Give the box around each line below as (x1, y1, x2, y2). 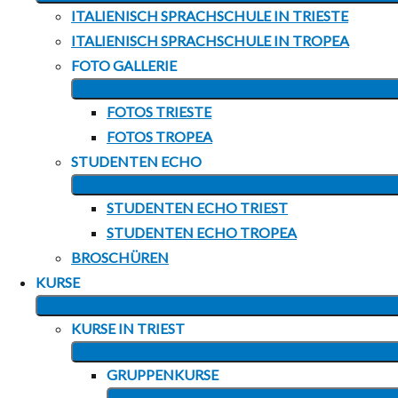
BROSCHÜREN (71, 249, 169, 266)
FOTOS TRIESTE (107, 103, 211, 120)
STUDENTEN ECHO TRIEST (107, 199, 288, 216)
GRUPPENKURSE (107, 366, 219, 383)
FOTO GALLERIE (71, 57, 177, 74)
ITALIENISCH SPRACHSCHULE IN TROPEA (71, 32, 349, 49)
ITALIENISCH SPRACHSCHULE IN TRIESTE (71, 7, 348, 24)
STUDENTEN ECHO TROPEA (107, 224, 297, 241)
